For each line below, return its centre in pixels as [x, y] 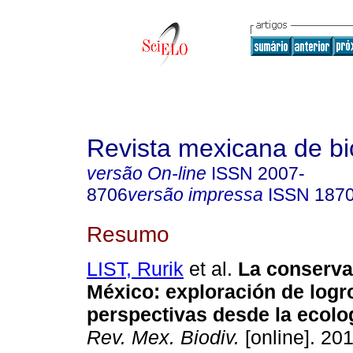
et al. [208, 269]
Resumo [128, 234]
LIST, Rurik [135, 269]
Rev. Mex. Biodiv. [163, 338]
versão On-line [147, 173]
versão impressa [195, 195]
